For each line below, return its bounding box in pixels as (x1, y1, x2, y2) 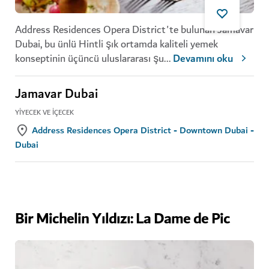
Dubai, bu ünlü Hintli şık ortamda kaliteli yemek (15, 35, 218, 53)
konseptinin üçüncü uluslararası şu (15, 49, 164, 67)
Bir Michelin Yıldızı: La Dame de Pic (15, 205, 230, 232)
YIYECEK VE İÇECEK (15, 106, 74, 118)
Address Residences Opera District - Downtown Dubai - (32, 122, 254, 138)
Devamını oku (173, 49, 233, 68)
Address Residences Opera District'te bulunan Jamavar (15, 20, 253, 38)
